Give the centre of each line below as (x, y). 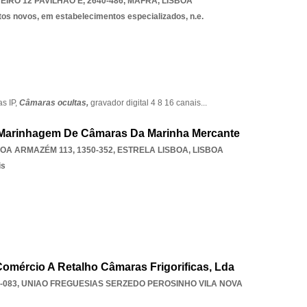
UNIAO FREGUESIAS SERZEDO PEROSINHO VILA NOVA (132, 284)
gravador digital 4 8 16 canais (146, 103)
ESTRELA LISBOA (153, 150)
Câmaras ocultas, (55, 103)
